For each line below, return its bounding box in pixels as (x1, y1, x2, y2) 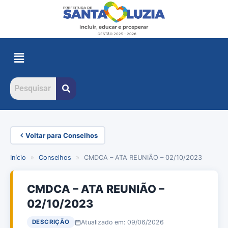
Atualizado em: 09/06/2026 (80, 218, 164, 226)
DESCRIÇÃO (32, 218, 70, 226)
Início (10, 154, 26, 162)
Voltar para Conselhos (25, 131, 98, 139)
